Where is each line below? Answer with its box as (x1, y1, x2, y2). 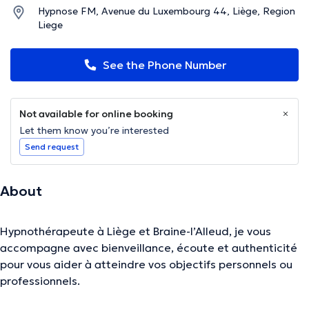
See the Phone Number (102, 58, 226, 72)
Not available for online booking (19, 108, 173, 121)
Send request (25, 141, 79, 152)
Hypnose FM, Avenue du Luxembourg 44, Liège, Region (38, 5, 295, 18)
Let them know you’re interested (19, 124, 169, 137)
